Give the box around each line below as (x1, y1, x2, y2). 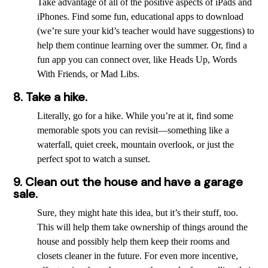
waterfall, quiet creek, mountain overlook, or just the (37, 139, 234, 150)
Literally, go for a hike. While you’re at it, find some (37, 111, 233, 121)
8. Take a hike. (13, 89, 87, 105)
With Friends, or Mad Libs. (37, 69, 142, 80)
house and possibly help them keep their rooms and (37, 236, 230, 247)
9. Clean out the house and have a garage (13, 174, 243, 190)
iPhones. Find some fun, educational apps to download (37, 11, 243, 22)
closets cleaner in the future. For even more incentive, (37, 251, 238, 261)
